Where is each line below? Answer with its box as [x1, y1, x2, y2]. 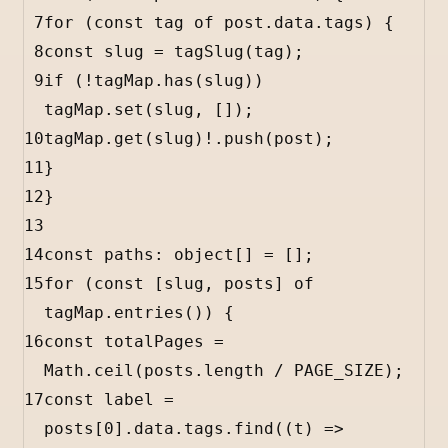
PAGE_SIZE [294, 361, 384, 381]
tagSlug [174, 42, 244, 62]
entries [114, 303, 184, 323]
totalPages [104, 332, 204, 352]
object [174, 245, 234, 265]
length [204, 361, 264, 381]
